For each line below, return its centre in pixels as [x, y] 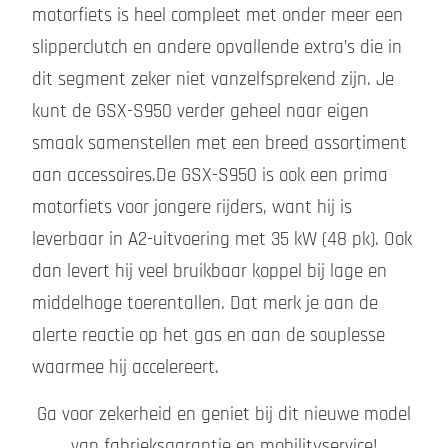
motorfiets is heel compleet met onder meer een [217, 16]
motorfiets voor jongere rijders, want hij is [192, 208]
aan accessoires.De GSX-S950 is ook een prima [210, 176]
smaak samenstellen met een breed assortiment [219, 144]
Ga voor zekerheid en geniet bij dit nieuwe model [224, 414]
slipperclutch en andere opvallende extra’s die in [217, 48]
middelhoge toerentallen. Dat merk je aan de [205, 304]
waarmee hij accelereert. [125, 368]
